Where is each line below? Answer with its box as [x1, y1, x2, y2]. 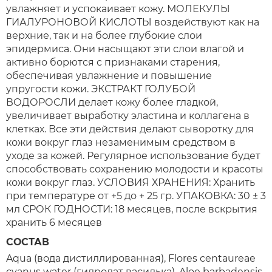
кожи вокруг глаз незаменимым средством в [6, 137, 236, 148]
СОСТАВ [6, 236, 49, 248]
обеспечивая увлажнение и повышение [6, 70, 212, 81]
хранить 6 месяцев [6, 217, 102, 228]
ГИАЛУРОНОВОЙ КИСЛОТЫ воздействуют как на [6, 16, 259, 28]
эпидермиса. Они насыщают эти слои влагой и [6, 43, 244, 55]
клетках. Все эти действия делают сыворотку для [6, 123, 254, 135]
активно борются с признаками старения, [6, 56, 220, 68]
